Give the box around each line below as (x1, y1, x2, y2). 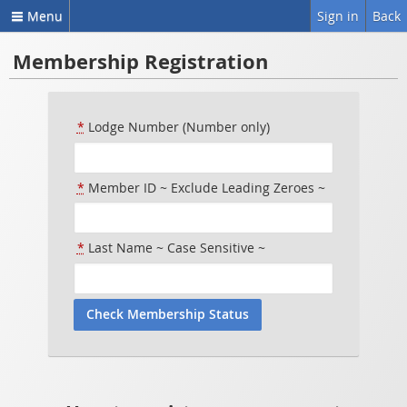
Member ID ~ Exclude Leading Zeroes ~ (84, 178, 325, 196)
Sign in (317, 7, 359, 25)
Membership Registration (12, 47, 268, 76)
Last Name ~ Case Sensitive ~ (84, 239, 265, 257)
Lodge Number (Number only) (84, 118, 270, 136)
